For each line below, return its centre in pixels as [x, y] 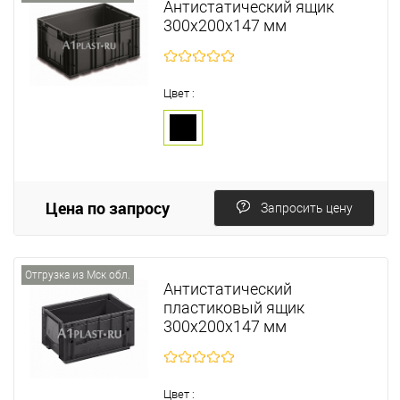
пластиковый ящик [234, 307]
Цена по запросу [108, 208]
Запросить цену [307, 208]
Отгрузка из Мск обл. [78, 275]
